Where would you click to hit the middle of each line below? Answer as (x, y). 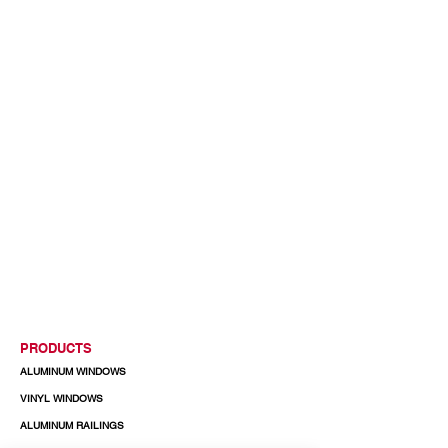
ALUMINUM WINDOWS (73, 371)
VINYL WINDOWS (61, 398)
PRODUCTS (56, 348)
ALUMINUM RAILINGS (72, 425)
